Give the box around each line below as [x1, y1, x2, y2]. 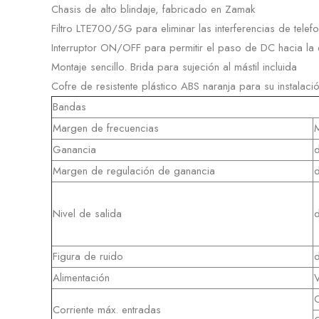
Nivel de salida [53, 205, 122, 221]
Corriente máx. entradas [53, 301, 161, 318]
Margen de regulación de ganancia [53, 162, 215, 179]
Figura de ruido [53, 248, 123, 264]
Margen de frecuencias [53, 120, 159, 136]
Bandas [53, 98, 86, 115]
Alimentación [53, 269, 110, 286]
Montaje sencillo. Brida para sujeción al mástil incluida [51, 58, 297, 75]
